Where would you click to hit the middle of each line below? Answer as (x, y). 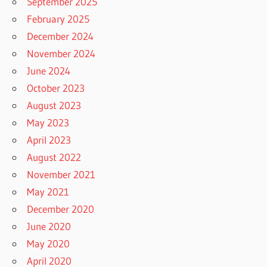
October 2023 (56, 88)
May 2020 (49, 244)
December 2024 (60, 36)
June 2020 (49, 226)
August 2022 (54, 157)
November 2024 (61, 54)
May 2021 (48, 192)
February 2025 (58, 19)
